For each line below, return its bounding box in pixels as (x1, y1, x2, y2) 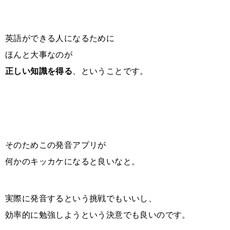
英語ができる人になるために (5, 33, 115, 43)
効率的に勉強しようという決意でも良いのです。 (5, 210, 190, 219)
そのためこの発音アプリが (5, 140, 106, 149)
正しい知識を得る (5, 66, 73, 75)
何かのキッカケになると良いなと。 (5, 157, 140, 166)
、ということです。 (72, 66, 148, 75)
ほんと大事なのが (5, 50, 73, 59)
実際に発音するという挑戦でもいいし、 (5, 194, 157, 203)
